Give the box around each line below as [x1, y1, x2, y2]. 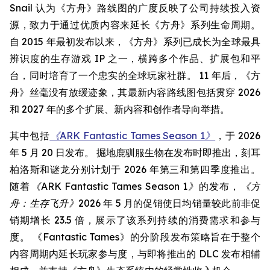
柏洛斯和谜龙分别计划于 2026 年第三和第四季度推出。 [10, 163, 260, 175]
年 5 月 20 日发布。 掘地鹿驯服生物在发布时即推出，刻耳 [10, 146, 260, 159]
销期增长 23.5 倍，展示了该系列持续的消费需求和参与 [10, 214, 260, 226]
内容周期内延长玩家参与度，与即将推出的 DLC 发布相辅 [10, 248, 260, 260]
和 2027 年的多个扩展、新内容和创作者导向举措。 [10, 103, 230, 115]
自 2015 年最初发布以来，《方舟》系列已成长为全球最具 [10, 36, 260, 48]
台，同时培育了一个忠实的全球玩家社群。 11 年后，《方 [10, 69, 260, 81]
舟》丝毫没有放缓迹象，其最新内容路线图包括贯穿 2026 [10, 86, 260, 98]
